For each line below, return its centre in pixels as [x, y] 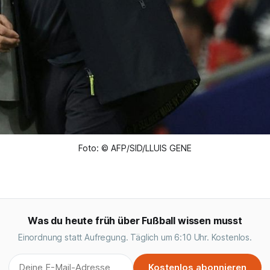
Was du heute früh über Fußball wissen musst [135, 221]
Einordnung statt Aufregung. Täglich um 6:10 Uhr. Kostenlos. [135, 237]
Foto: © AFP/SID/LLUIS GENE [135, 148]
